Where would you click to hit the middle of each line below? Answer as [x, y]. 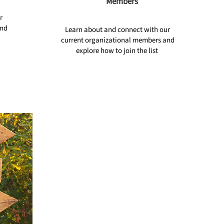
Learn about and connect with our [117, 30]
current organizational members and [117, 40]
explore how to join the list [117, 51]
